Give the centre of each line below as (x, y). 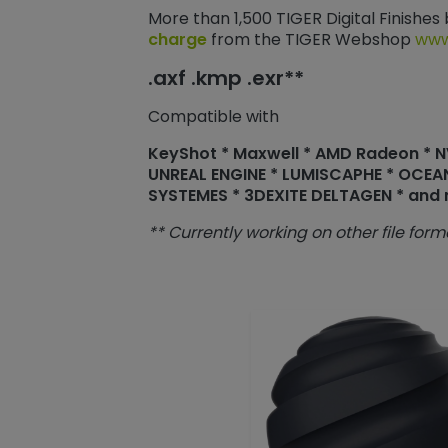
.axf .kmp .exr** (225, 78)
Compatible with (213, 117)
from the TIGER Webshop (310, 40)
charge (177, 40)
